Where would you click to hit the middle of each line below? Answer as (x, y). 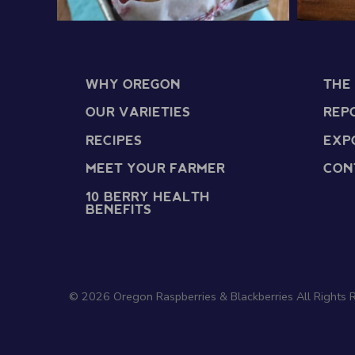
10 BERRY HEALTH (148, 197)
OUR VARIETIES (138, 113)
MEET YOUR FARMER (155, 170)
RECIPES (114, 141)
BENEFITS (118, 210)
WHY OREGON (133, 85)
